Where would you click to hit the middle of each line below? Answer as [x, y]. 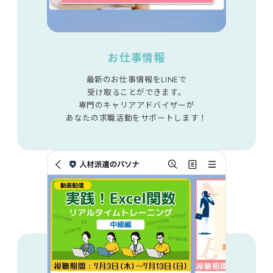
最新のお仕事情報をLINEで [136, 80]
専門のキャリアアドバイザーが [136, 105]
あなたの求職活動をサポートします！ [136, 118]
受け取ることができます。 [136, 93]
